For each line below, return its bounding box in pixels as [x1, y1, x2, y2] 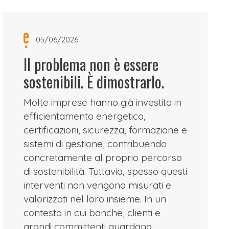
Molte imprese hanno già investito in [24, 96, 182, 108]
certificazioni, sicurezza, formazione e [24, 124, 188, 136]
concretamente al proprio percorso [24, 151, 182, 164]
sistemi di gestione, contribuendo [24, 138, 167, 150]
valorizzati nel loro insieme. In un [24, 193, 167, 205]
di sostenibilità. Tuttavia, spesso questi [24, 165, 188, 177]
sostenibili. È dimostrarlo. [24, 70, 165, 93]
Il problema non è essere [24, 53, 159, 76]
